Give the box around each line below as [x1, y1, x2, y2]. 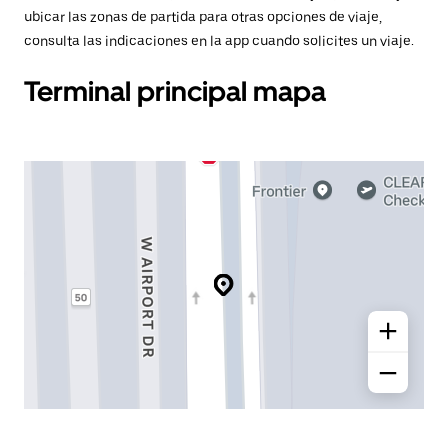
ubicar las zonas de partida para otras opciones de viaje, [24, 9, 382, 26]
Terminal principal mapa [24, 74, 326, 109]
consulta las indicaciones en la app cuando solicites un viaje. [24, 33, 414, 50]
